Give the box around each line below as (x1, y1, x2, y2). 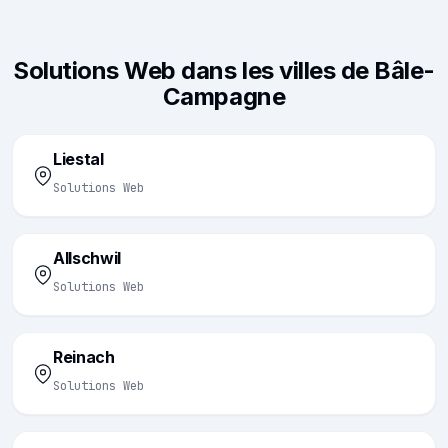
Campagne (162, 82, 286, 111)
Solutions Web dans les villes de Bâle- (13, 56, 435, 85)
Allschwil (53, 248, 122, 268)
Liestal (53, 149, 104, 169)
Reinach (53, 347, 115, 367)
